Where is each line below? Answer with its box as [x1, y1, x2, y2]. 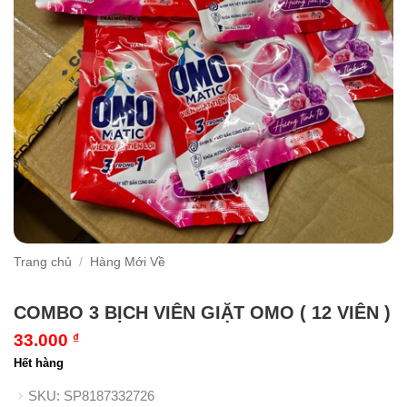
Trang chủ [14, 255, 72, 270]
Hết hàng [14, 356, 64, 371]
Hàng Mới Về [90, 255, 166, 270]
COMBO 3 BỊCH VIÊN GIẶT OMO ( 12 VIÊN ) [14, 303, 391, 323]
